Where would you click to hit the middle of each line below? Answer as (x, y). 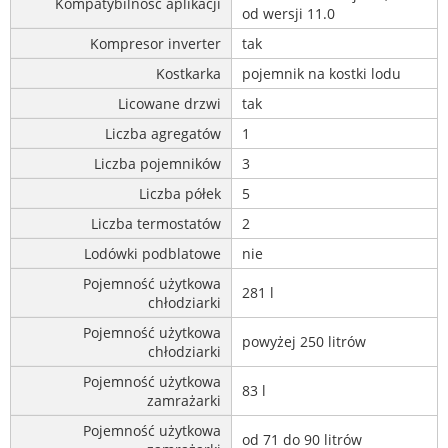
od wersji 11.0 (288, 14)
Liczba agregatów (163, 134)
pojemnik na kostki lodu (321, 74)
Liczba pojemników (157, 164)
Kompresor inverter (155, 44)
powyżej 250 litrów (304, 342)
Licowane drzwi (169, 104)
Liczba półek (180, 194)
